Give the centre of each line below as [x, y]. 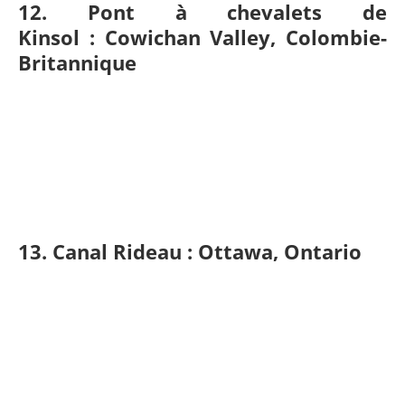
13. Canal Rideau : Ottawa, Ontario [190, 252]
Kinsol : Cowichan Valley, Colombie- [202, 38]
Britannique [77, 63]
